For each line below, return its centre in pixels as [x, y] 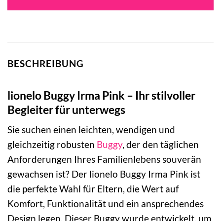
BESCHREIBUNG [46, 64]
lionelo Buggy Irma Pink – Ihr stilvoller [101, 95]
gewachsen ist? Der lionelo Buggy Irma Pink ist [104, 174]
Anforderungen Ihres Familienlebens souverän [104, 159]
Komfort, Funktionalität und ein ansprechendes [106, 204]
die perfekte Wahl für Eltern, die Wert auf [93, 189]
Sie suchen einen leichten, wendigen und [91, 130]
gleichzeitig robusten [52, 145]
